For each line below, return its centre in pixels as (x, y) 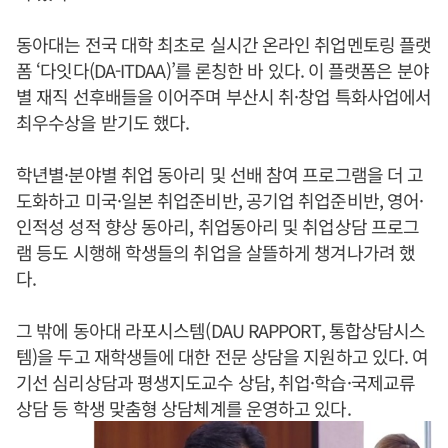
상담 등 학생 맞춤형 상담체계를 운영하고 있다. (183, 408)
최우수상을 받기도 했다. (103, 122)
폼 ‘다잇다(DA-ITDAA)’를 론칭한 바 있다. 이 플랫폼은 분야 (222, 70)
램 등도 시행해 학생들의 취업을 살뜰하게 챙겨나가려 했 (216, 252)
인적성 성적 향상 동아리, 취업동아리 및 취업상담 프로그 (218, 226)
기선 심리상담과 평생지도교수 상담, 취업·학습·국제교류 (215, 382)
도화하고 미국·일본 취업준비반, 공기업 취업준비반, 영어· (220, 200)
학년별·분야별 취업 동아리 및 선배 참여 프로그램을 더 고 (220, 174)
